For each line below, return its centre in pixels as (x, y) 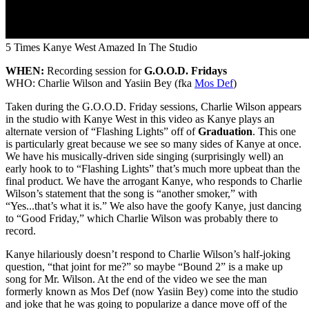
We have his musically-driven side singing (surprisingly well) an (144, 156)
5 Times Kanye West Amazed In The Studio (101, 47)
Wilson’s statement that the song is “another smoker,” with (131, 193)
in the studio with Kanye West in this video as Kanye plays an (140, 119)
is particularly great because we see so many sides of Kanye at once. (153, 143)
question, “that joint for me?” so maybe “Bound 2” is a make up (144, 266)
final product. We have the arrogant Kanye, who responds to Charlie (154, 181)
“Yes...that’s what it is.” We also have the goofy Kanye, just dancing (153, 206)
